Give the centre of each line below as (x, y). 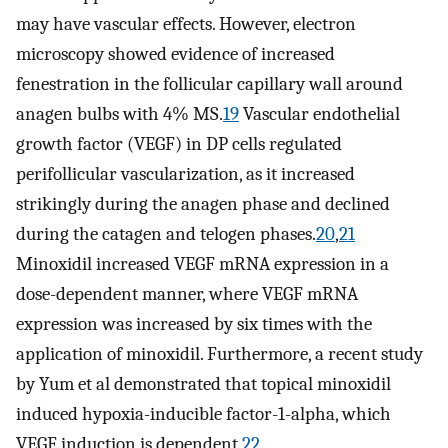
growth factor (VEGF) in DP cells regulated (179, 143)
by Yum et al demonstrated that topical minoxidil (203, 383)
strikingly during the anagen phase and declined (203, 203)
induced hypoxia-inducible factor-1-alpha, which (203, 413)
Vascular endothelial (319, 113)
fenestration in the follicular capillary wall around (209, 83)
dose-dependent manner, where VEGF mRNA (187, 293)
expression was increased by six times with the (194, 323)
